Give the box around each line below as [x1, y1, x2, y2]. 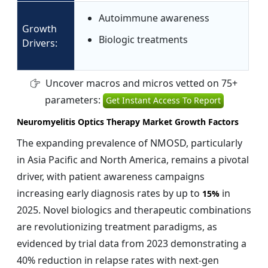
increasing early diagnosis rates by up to [17, 187, 202, 200]
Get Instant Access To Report [105, 95, 221, 106]
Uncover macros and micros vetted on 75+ [43, 77, 237, 90]
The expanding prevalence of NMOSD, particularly [17, 136, 242, 150]
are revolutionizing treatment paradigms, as [17, 220, 217, 234]
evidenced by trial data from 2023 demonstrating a [17, 237, 246, 251]
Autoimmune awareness [99, 11, 209, 25]
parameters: [44, 93, 103, 107]
